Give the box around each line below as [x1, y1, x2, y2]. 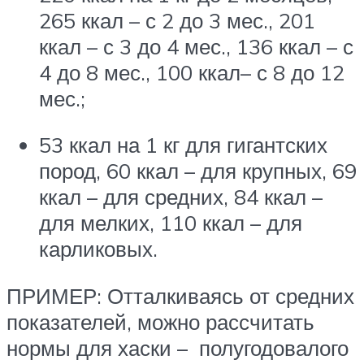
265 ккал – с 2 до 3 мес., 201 [39, 6, 315, 33]
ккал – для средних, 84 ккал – [39, 184, 323, 210]
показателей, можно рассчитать [6, 308, 314, 335]
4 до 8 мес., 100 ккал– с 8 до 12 [39, 58, 344, 85]
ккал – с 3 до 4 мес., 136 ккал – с [39, 32, 353, 59]
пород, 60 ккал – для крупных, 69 [39, 158, 357, 184]
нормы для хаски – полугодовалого [6, 334, 349, 361]
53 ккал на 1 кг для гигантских [39, 132, 327, 158]
